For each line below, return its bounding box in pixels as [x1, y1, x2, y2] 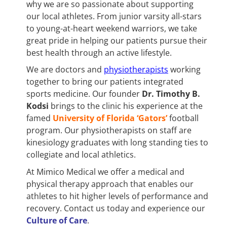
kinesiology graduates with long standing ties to [26, 137, 208, 148]
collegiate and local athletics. [26, 149, 136, 161]
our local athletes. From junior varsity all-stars [26, 10, 202, 22]
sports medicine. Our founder [26, 88, 142, 100]
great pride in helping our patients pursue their [26, 34, 207, 46]
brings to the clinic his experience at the [49, 100, 203, 112]
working [168, 64, 201, 75]
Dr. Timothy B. [142, 88, 200, 100]
